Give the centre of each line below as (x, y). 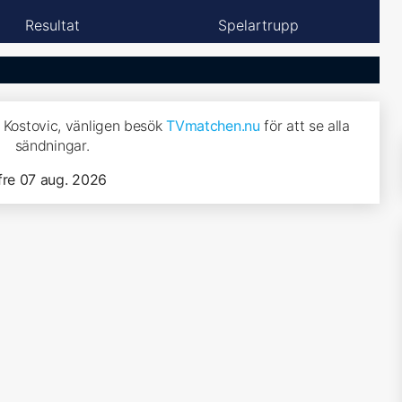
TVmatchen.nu (213, 126)
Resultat (52, 25)
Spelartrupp (258, 25)
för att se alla (305, 126)
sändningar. (52, 145)
